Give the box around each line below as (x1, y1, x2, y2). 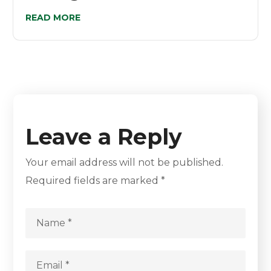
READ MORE (25, 11, 81, 23)
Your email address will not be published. (25, 156, 224, 168)
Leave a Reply (25, 123, 183, 150)
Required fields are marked (25, 174, 162, 186)
